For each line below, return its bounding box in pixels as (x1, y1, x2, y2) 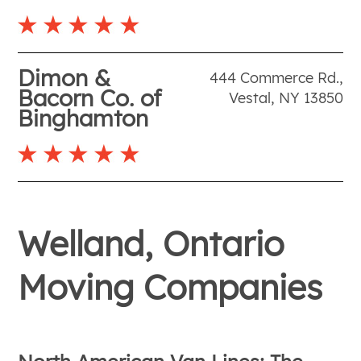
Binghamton (18, 103, 149, 132)
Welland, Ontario (18, 222, 285, 265)
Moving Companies (18, 265, 323, 309)
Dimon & (18, 63, 111, 92)
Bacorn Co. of (18, 83, 163, 112)
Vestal (228, 88, 271, 107)
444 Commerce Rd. (209, 68, 339, 87)
